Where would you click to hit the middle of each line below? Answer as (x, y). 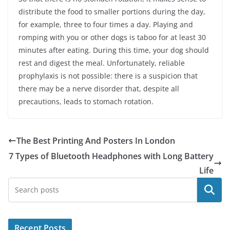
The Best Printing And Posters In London (96, 140)
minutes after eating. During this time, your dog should (114, 50)
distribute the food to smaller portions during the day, (112, 11)
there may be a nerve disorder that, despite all (99, 88)
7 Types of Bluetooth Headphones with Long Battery (111, 156)
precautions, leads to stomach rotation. (86, 101)
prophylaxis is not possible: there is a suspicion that (108, 75)
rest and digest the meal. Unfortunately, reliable (102, 63)
